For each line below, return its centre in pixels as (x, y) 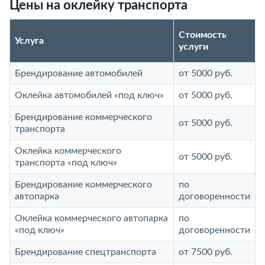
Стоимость (203, 35)
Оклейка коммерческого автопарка (91, 218)
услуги (193, 46)
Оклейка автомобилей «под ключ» (89, 95)
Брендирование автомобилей (79, 73)
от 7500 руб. (206, 252)
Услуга (29, 41)
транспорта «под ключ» (66, 162)
